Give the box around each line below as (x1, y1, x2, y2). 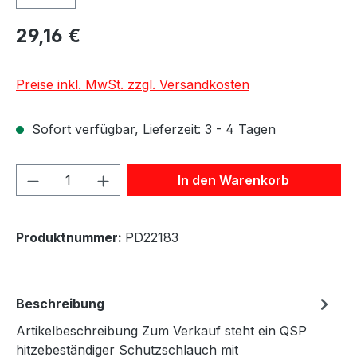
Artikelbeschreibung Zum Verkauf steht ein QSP (16, 322, 307, 339)
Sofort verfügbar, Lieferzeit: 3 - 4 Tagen (28, 120, 276, 137)
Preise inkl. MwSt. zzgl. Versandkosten (16, 76, 249, 92)
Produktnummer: (16, 229, 125, 245)
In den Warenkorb (178, 171, 290, 188)
